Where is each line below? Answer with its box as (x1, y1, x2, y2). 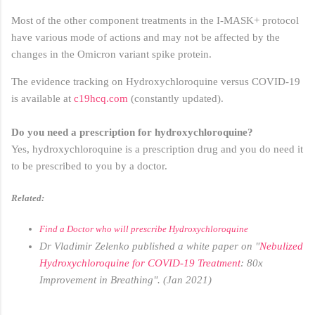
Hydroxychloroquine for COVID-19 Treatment (39, 257, 240, 269)
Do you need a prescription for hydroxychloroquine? (11, 127, 256, 139)
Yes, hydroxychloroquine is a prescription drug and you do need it (11, 143, 303, 155)
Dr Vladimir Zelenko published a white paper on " (39, 240, 259, 252)
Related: (11, 192, 46, 203)
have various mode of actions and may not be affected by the (11, 32, 280, 44)
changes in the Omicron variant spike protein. (11, 49, 212, 60)
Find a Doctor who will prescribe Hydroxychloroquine (39, 223, 248, 234)
